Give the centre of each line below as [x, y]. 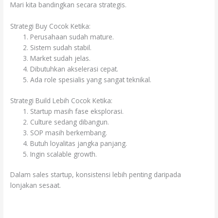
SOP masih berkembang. [69, 132]
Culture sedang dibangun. [70, 122]
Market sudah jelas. [61, 58]
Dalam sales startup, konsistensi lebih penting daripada [96, 175]
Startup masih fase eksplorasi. [77, 111]
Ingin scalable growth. [64, 154]
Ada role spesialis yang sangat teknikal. [91, 80]
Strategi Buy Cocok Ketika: [51, 26]
